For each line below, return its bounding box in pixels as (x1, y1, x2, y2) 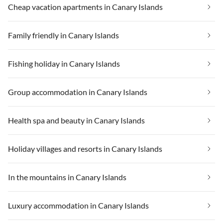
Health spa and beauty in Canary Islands (8, 115, 145, 125)
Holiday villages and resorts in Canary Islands (8, 143, 162, 153)
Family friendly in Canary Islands (8, 30, 119, 40)
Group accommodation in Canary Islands (8, 87, 147, 97)
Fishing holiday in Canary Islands (8, 58, 120, 68)
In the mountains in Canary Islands (8, 172, 126, 182)
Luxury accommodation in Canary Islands (8, 200, 149, 210)
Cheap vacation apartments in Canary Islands (8, 1, 163, 11)
